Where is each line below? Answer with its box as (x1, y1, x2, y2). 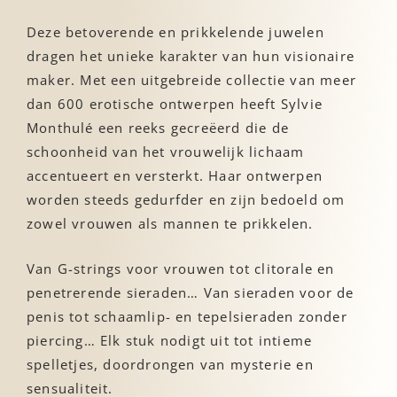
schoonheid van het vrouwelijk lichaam (27, 142, 305, 160)
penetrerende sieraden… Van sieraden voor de (27, 283, 354, 301)
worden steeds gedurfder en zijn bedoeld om (27, 190, 346, 208)
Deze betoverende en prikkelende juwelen (27, 22, 324, 41)
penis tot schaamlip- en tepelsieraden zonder (27, 307, 347, 325)
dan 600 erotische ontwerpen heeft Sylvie (27, 94, 323, 113)
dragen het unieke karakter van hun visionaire (27, 46, 355, 65)
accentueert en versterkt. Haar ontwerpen (27, 166, 323, 184)
